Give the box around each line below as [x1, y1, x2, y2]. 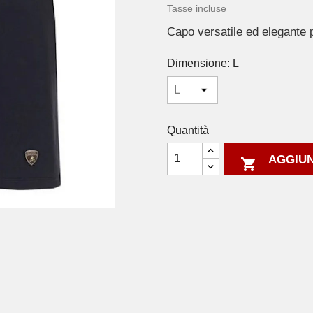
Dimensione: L [167, 57, 239, 70]
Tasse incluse [167, 3, 226, 15]
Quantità [167, 124, 209, 136]
